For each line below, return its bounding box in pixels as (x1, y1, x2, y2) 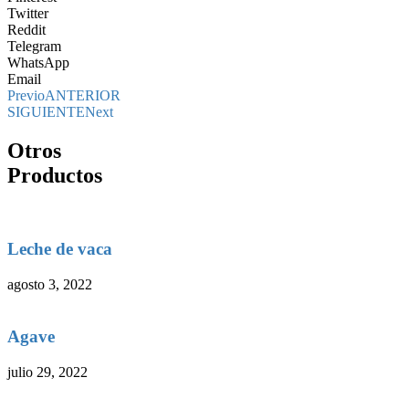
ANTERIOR (45, 87, 121, 103)
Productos (7, 163, 102, 187)
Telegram (7, 37, 61, 54)
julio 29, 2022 (7, 363, 88, 380)
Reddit (7, 21, 46, 37)
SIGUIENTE (7, 103, 85, 120)
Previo (7, 87, 45, 103)
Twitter (7, 5, 48, 21)
